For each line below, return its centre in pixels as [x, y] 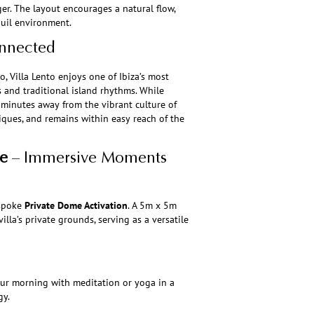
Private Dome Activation [76, 206]
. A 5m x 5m [152, 206]
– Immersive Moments [87, 159]
